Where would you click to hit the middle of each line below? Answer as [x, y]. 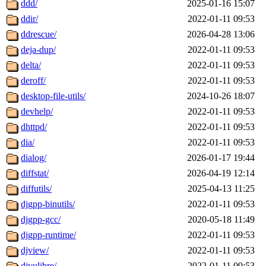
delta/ [31, 65]
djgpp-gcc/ [41, 220]
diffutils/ [36, 189]
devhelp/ [37, 112]
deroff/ [33, 81]
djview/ [35, 251]
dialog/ [34, 158]
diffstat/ [35, 173]
